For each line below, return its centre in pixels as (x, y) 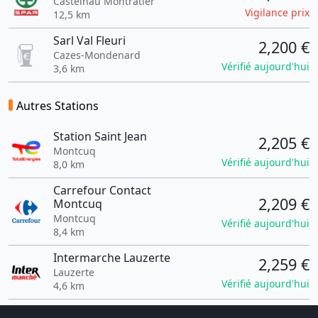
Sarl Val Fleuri (89, 40)
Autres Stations (57, 106)
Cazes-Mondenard (97, 55)
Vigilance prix (277, 12)
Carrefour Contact (102, 190)
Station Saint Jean (100, 136)
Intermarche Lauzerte (111, 258)
